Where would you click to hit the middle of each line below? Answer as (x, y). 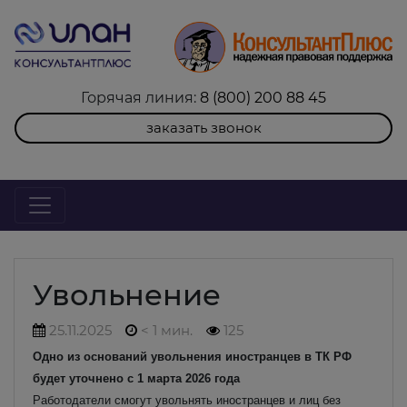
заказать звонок (203, 127)
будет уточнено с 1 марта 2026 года (136, 378)
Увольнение (127, 294)
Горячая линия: (140, 97)
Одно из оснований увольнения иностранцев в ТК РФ (192, 356)
